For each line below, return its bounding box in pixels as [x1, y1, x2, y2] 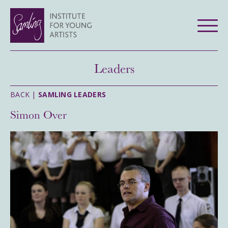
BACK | [10, 90, 38, 99]
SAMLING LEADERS [38, 90, 106, 99]
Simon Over [10, 106, 67, 123]
